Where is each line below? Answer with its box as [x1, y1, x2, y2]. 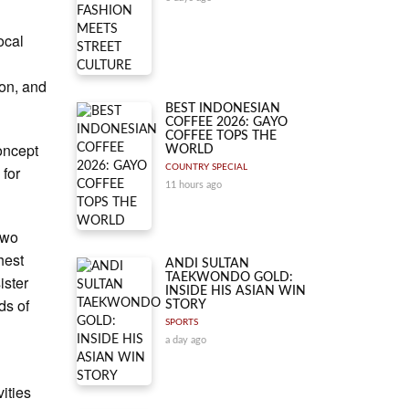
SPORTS [165, 318, 198, 327]
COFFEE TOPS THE [165, 130, 277, 142]
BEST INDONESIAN [165, 102, 280, 115]
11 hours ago [165, 180, 222, 190]
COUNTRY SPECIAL [165, 163, 247, 172]
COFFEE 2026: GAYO [165, 116, 288, 129]
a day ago [165, 335, 206, 345]
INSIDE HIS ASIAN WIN [165, 285, 306, 298]
